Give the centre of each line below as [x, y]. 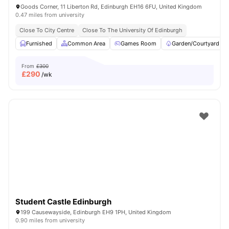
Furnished [39, 43]
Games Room [139, 43]
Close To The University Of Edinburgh [132, 30]
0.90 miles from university [50, 220]
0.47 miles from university [50, 15]
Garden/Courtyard [196, 43]
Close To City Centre [47, 30]
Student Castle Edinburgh [63, 202]
